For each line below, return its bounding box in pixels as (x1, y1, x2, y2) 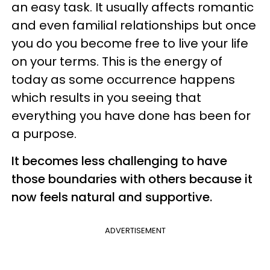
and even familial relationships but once (11, 16, 256, 34)
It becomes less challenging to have (11, 152, 227, 169)
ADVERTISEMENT (104, 224, 166, 236)
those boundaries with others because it (11, 170, 253, 187)
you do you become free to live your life (11, 34, 248, 52)
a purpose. (11, 125, 77, 142)
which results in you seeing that (11, 89, 201, 106)
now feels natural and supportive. (11, 188, 212, 206)
